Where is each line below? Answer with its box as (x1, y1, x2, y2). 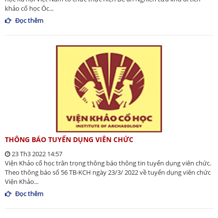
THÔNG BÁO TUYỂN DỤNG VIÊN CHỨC (5, 134, 133, 144)
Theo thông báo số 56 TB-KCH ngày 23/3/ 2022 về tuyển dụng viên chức (5, 167, 211, 177)
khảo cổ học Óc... (5, 4, 54, 13)
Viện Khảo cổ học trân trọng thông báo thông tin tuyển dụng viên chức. (5, 158, 211, 167)
